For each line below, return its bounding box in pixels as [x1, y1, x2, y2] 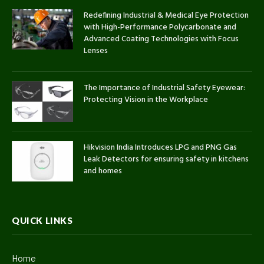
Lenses [84, 44, 108, 58]
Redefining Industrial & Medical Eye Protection [84, 8, 249, 22]
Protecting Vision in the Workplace [84, 93, 208, 107]
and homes [84, 164, 122, 179]
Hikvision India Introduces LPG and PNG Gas [84, 141, 237, 155]
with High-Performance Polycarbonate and [84, 20, 236, 34]
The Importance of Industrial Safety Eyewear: [84, 81, 245, 95]
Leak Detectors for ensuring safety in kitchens [84, 153, 249, 167]
